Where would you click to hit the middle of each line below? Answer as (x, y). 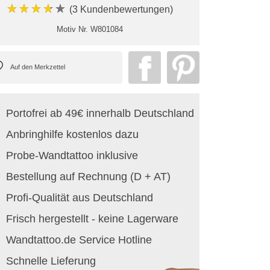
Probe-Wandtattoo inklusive (72, 155)
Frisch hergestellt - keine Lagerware (92, 218)
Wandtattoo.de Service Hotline (79, 240)
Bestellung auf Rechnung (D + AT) (88, 176)
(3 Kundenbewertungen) (120, 9)
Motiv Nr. (72, 29)
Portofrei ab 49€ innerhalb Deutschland (100, 113)
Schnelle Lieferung (51, 261)
